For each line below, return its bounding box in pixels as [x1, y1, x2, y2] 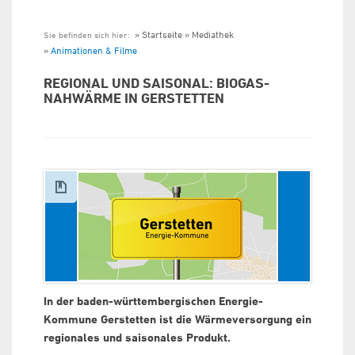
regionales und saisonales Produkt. [44, 330, 231, 345]
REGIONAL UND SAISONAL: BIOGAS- [44, 74, 269, 91]
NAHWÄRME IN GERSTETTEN [44, 90, 224, 106]
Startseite [142, 29, 182, 40]
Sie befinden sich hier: [44, 29, 132, 40]
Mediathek [192, 29, 234, 40]
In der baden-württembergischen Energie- [44, 294, 263, 308]
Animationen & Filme [51, 44, 137, 56]
